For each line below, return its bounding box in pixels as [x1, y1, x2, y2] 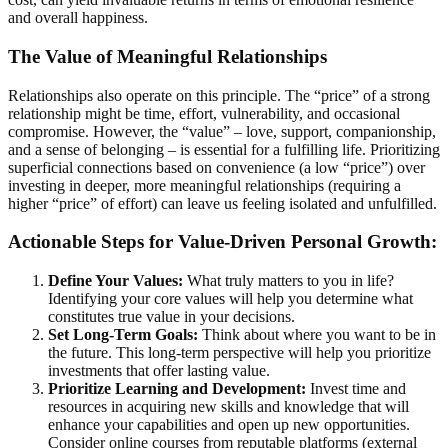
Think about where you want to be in [198, 326, 436, 344]
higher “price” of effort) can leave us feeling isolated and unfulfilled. [8, 194, 437, 212]
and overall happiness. [8, 9, 148, 27]
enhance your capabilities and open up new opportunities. [48, 416, 410, 434]
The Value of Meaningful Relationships [8, 45, 327, 67]
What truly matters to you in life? [183, 272, 394, 290]
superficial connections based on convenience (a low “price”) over [8, 158, 425, 176]
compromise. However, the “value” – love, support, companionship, [8, 122, 436, 140]
